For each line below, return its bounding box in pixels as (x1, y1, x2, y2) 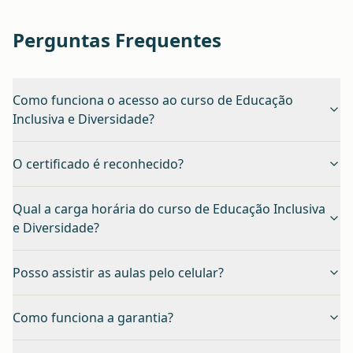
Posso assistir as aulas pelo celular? (13, 263, 224, 281)
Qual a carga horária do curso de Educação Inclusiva (13, 199, 325, 217)
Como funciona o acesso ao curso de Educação (13, 91, 293, 109)
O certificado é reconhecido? (13, 154, 184, 173)
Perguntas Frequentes (13, 26, 221, 53)
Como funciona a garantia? (13, 308, 173, 326)
